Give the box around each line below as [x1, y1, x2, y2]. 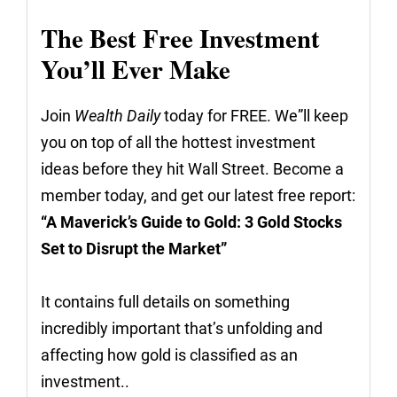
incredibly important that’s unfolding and [41, 319, 323, 338]
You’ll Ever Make [41, 51, 230, 88]
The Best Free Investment [41, 19, 320, 57]
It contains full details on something [41, 292, 290, 311]
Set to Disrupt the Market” [41, 239, 227, 258]
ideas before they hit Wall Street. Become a [41, 160, 344, 178]
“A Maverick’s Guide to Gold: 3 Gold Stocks [41, 213, 342, 231]
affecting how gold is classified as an [41, 346, 298, 364]
